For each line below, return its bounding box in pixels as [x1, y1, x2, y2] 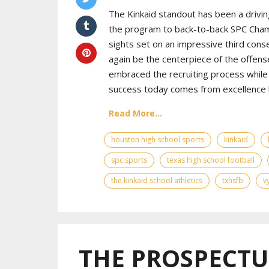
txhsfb [222, 175, 243, 186]
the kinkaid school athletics [111, 175, 202, 186]
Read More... [109, 107, 162, 119]
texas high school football [167, 155, 255, 166]
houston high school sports [111, 134, 204, 145]
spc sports [111, 155, 147, 166]
